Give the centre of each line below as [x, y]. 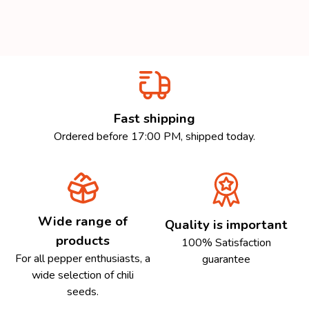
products [83, 241]
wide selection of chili [83, 276]
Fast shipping [154, 119]
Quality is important [226, 225]
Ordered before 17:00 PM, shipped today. [154, 137]
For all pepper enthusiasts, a [83, 259]
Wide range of [83, 222]
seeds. [83, 292]
